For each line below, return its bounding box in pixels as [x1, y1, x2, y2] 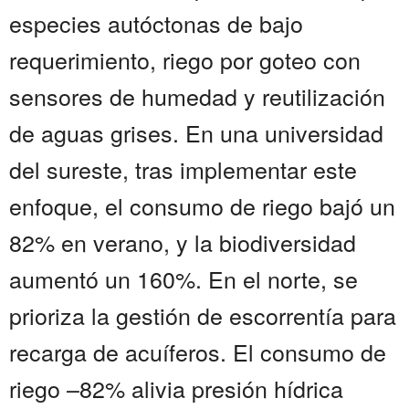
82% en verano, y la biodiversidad [9, 225, 356, 259]
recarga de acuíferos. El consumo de [9, 335, 386, 369]
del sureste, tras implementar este [9, 152, 357, 186]
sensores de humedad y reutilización [9, 79, 385, 113]
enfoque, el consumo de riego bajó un [9, 189, 395, 223]
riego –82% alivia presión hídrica [9, 372, 343, 405]
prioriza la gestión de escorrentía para [9, 299, 396, 332]
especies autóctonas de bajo [9, 6, 303, 40]
